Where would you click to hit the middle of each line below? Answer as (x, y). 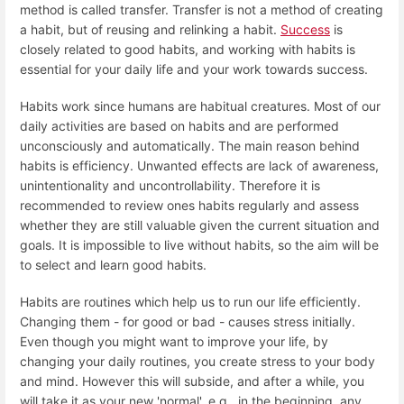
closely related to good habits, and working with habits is (188, 49)
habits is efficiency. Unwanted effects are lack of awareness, (199, 165)
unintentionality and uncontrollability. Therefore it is (170, 185)
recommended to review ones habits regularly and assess (189, 205)
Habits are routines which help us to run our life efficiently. (190, 302)
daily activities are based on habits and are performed (179, 126)
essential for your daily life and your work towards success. (194, 69)
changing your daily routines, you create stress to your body (197, 362)
